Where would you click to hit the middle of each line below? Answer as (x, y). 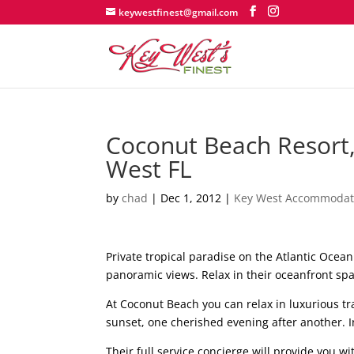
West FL (149, 169)
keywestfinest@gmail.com (179, 12)
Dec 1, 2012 (191, 198)
